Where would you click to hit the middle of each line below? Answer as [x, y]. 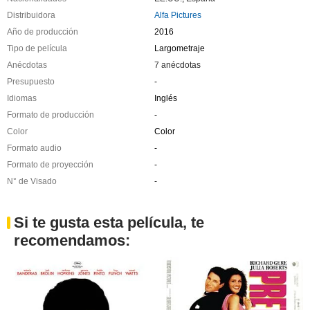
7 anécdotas [177, 65]
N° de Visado [32, 181]
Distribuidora [31, 15]
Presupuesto [31, 81]
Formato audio [34, 148]
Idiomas [22, 98]
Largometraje [179, 48]
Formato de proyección [50, 164]
